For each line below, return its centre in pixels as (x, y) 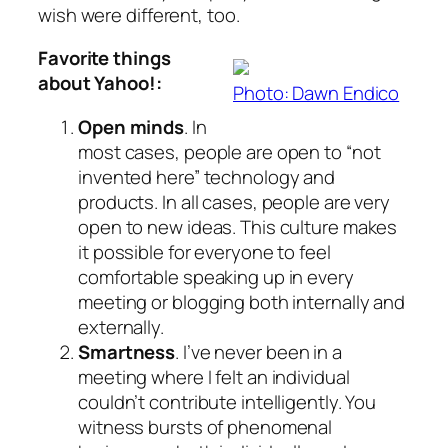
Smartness (127, 351)
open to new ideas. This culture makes (238, 226)
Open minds (131, 126)
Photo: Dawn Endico (316, 93)
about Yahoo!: (100, 83)
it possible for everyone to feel (204, 251)
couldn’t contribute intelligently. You (227, 401)
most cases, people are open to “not (229, 151)
